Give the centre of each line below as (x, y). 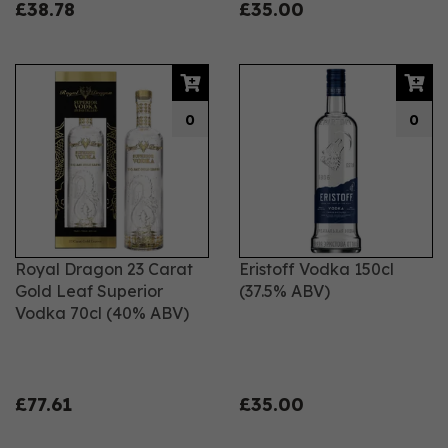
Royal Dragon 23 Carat (104, 269)
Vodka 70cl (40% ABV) (102, 313)
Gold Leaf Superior (89, 291)
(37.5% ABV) (284, 291)
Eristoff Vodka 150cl (316, 269)
